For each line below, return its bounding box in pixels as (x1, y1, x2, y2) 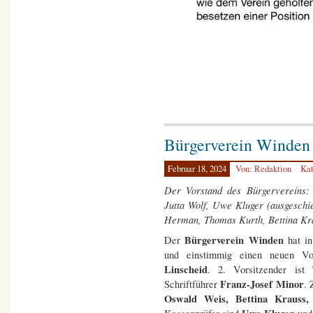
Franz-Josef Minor (220, 277, 304, 292)
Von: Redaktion (235, 163, 293, 175)
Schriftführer (164, 277, 221, 291)
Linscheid (164, 262, 208, 277)
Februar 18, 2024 (168, 163, 226, 175)
